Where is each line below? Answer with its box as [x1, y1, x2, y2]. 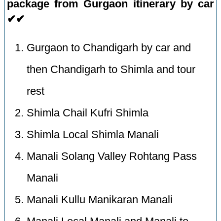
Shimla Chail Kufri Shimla [27, 107, 149, 119]
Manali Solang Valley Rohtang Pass [27, 150, 197, 163]
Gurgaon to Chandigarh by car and [27, 42, 191, 54]
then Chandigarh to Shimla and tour [27, 64, 196, 76]
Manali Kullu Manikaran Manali [27, 194, 173, 206]
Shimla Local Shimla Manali [27, 129, 159, 141]
